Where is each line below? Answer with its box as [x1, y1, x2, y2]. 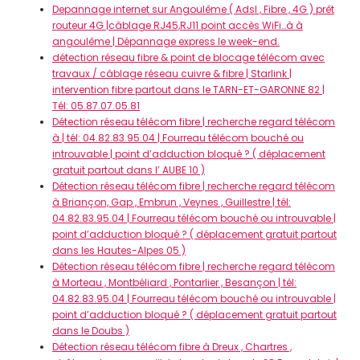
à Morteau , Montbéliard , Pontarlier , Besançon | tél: [52, 276, 297, 289]
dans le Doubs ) [52, 324, 129, 337]
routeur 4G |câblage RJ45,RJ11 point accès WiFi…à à [52, 18, 303, 32]
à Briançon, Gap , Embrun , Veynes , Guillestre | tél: [52, 195, 291, 209]
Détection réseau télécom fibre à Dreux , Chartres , [52, 340, 292, 354]
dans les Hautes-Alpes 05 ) [52, 243, 186, 257]
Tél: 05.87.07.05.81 [52, 99, 140, 112]
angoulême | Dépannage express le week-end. [52, 35, 280, 48]
